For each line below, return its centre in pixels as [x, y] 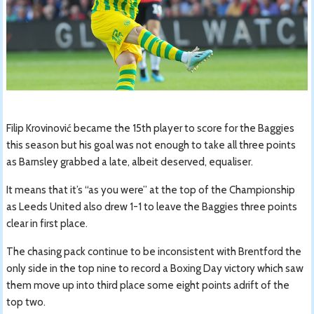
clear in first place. [47, 223]
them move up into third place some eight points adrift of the [148, 285]
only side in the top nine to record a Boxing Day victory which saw [155, 268]
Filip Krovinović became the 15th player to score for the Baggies [151, 128]
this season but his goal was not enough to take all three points [151, 145]
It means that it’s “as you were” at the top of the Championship [151, 190]
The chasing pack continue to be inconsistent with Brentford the [154, 251]
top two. [26, 302]
